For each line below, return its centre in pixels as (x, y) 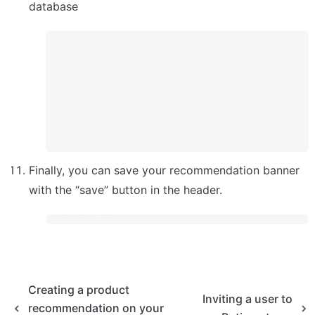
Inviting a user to (248, 298)
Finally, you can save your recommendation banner (164, 170)
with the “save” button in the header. (126, 189)
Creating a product (79, 289)
